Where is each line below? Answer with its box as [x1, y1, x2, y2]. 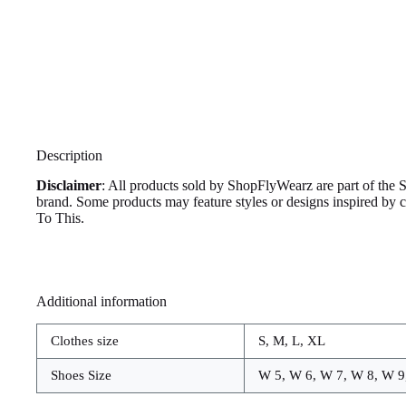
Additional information [36, 294, 167, 310]
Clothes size [51, 333, 119, 348]
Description [36, 148, 102, 164]
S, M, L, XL [258, 333, 325, 348]
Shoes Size [51, 367, 111, 382]
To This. [36, 210, 84, 227]
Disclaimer [36, 178, 101, 194]
